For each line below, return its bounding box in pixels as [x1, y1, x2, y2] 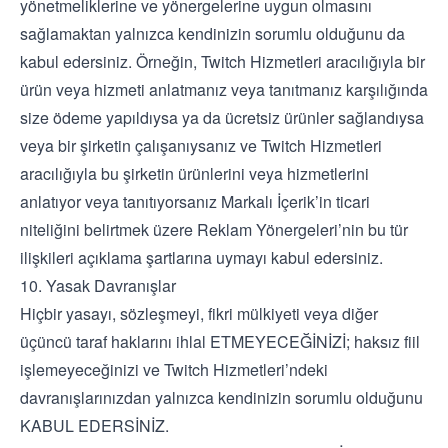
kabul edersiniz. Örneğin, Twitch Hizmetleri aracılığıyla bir [20, 50, 425, 73]
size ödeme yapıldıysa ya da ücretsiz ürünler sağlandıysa [20, 106, 424, 129]
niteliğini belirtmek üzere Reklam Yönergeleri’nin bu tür [20, 218, 408, 241]
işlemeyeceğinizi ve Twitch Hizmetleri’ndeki [20, 358, 328, 381]
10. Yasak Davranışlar [20, 274, 176, 297]
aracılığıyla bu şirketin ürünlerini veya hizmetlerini [20, 162, 369, 185]
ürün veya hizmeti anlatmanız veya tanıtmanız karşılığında [20, 78, 428, 101]
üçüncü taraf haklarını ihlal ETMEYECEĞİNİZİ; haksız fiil [20, 330, 420, 353]
